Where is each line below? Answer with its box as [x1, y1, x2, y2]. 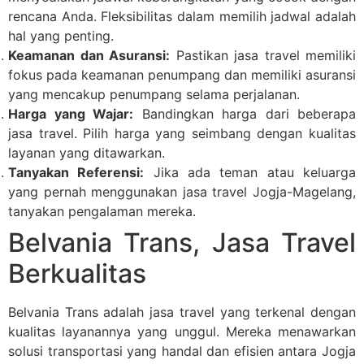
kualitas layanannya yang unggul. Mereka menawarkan [8, 323, 356, 340]
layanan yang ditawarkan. [8, 144, 165, 161]
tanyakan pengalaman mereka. [8, 202, 196, 219]
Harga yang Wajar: [8, 105, 133, 122]
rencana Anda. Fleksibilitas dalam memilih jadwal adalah [8, 7, 356, 24]
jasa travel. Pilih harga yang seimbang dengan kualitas [8, 124, 356, 141]
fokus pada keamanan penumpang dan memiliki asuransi [8, 66, 356, 83]
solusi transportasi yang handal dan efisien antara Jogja [8, 342, 356, 359]
